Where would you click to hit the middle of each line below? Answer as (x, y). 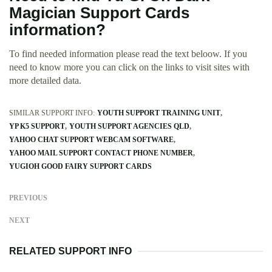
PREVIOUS (28, 198)
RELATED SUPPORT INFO (70, 251)
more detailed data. (45, 81)
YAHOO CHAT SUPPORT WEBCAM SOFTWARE (91, 140)
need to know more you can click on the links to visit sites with (129, 67)
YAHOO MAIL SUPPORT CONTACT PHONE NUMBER (101, 153)
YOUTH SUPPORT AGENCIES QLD (129, 127)
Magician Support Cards (99, 13)
